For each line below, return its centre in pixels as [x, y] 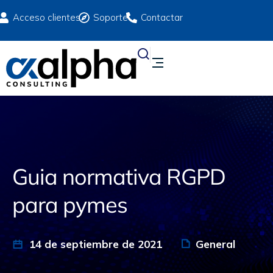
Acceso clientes [47, 17]
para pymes [70, 204]
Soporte [111, 17]
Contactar [162, 17]
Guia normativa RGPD [119, 176]
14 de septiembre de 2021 [94, 244]
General [215, 244]
